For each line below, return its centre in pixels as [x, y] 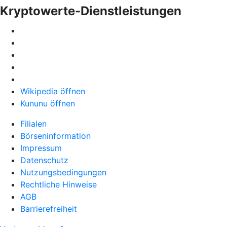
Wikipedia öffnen [53, 91]
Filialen [33, 124]
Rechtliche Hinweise [59, 184]
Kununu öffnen [48, 103]
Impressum [41, 148]
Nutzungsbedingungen [63, 172]
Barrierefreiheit [49, 209]
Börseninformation [55, 136]
